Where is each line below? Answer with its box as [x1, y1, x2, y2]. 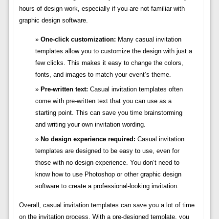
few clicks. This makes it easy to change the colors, [35, 59, 183, 67]
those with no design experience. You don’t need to [35, 159, 179, 167]
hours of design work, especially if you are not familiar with [19, 5, 185, 13]
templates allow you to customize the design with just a [35, 47, 192, 55]
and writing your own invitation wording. [35, 121, 146, 129]
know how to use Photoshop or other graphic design [35, 171, 181, 178]
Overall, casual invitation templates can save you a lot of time [19, 201, 195, 209]
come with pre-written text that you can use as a [35, 97, 172, 105]
